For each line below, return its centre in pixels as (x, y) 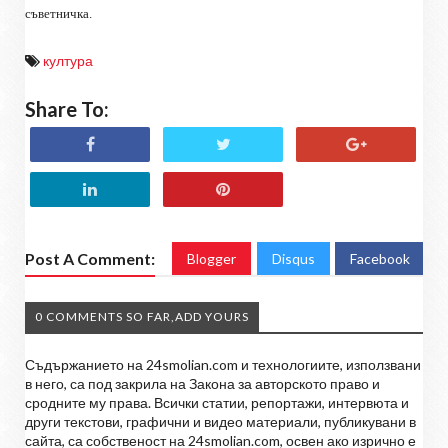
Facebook (380, 258)
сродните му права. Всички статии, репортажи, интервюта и (217, 402)
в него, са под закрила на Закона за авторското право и (202, 383)
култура (68, 60)
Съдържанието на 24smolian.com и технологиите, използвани (223, 364)
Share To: (67, 108)
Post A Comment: (90, 258)
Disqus (293, 258)
